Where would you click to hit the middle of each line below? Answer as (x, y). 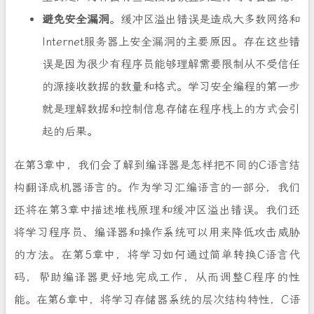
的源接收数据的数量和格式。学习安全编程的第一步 (171, 87)
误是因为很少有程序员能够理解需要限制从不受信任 (171, 64)
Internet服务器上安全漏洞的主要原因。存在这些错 (171, 42)
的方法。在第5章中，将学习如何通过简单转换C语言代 (157, 255)
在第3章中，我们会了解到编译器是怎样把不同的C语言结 (157, 165)
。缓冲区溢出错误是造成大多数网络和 (205, 20)
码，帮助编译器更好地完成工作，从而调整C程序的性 (157, 278)
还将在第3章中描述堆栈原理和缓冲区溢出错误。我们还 (157, 210)
